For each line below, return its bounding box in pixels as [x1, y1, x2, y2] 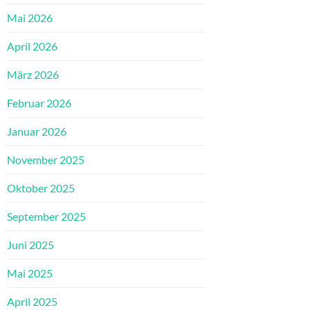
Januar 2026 [7, 125, 66, 138]
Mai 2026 [7, 11, 53, 25]
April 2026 [7, 39, 57, 53]
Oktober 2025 [7, 181, 75, 195]
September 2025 [7, 210, 86, 224]
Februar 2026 [7, 96, 71, 110]
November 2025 [7, 153, 84, 167]
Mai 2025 [7, 266, 53, 280]
